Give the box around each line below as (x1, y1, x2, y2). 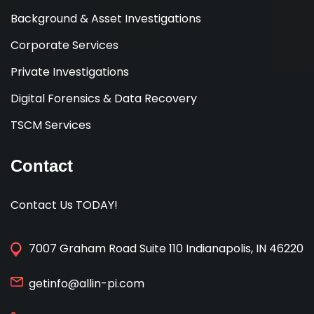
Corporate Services (11, 37, 118, 54)
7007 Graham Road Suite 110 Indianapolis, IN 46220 (29, 240, 303, 257)
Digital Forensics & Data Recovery (11, 90, 197, 107)
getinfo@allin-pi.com (29, 275, 144, 292)
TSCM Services (11, 117, 91, 134)
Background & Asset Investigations (11, 11, 201, 27)
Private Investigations (11, 64, 129, 81)
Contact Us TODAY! (11, 197, 118, 214)
